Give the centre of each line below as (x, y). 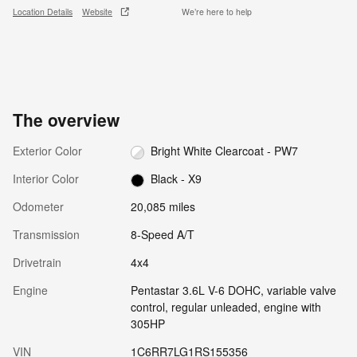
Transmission (46, 235)
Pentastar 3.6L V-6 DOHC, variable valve (233, 290)
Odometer (38, 207)
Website (97, 12)
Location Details (43, 12)
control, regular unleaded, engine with (226, 307)
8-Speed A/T (162, 235)
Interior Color (46, 179)
